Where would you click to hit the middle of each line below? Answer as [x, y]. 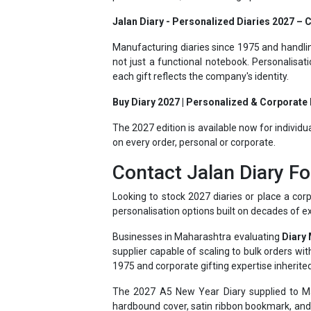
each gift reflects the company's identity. [201, 52]
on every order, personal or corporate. [194, 118]
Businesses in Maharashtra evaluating [197, 212]
